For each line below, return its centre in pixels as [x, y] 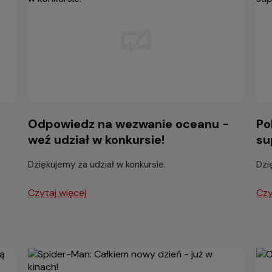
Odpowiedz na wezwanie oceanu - [128, 124]
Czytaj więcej [57, 192]
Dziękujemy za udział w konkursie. [97, 164]
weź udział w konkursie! [96, 139]
